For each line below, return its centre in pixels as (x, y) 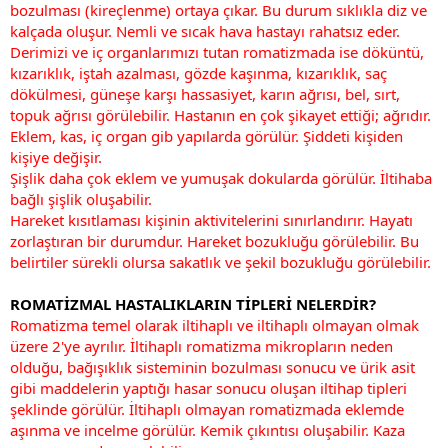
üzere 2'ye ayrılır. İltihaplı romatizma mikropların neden (201, 345)
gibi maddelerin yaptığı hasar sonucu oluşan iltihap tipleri (208, 387)
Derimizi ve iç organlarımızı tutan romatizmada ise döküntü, (217, 51)
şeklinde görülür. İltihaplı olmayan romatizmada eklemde (207, 408)
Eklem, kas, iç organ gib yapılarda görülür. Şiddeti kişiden (206, 135)
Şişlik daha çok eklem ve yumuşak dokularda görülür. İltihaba (221, 177)
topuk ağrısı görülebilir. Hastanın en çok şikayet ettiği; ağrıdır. (220, 114)
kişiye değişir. (56, 156)
